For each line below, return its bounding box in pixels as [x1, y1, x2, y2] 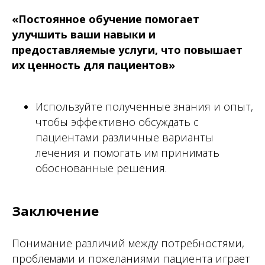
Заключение [12, 201, 99, 219]
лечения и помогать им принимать [35, 145, 219, 160]
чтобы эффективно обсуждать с [35, 114, 199, 129]
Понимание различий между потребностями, [12, 235, 244, 250]
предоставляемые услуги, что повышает [12, 42, 243, 57]
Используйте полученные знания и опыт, [35, 99, 253, 114]
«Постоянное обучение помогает [12, 11, 199, 26]
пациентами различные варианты [35, 130, 214, 144]
